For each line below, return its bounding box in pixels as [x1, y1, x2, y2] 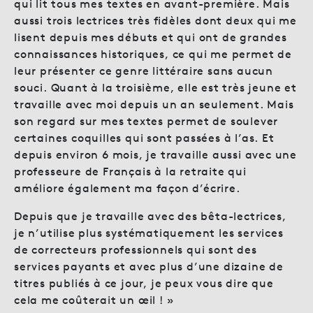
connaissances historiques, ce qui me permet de [14, 47, 292, 61]
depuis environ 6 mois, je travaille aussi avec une [14, 147, 297, 161]
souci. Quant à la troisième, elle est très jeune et [14, 80, 297, 94]
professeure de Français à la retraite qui [14, 164, 247, 178]
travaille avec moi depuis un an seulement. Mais [14, 97, 294, 111]
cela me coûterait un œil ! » [14, 293, 175, 307]
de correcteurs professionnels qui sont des [14, 242, 257, 256]
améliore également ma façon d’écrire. [14, 181, 240, 195]
